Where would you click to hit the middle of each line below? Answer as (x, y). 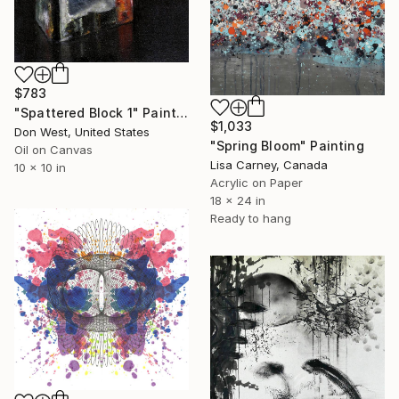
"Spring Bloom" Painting (287, 145)
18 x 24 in (238, 200)
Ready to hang (251, 218)
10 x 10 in (40, 167)
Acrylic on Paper (256, 182)
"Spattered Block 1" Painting (183, 112)
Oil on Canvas (53, 149)
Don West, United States (82, 131)
